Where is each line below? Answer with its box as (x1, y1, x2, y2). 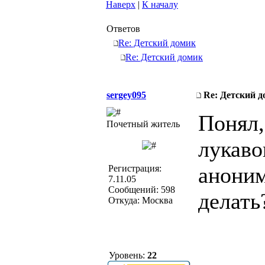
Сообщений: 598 (108, 185, 175, 195)
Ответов (106, 24, 140, 34)
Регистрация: (108, 163, 161, 173)
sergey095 (106, 90, 146, 100)
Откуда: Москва (108, 195, 173, 205)
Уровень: (106, 250, 147, 260)
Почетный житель (106, 119, 180, 129)
